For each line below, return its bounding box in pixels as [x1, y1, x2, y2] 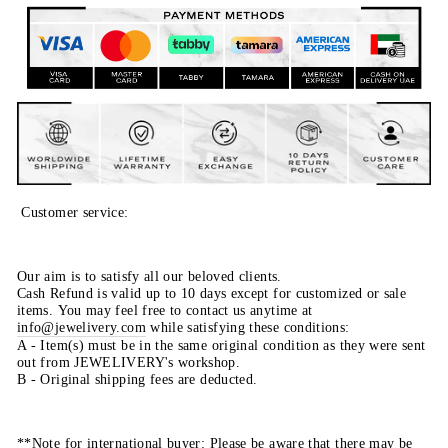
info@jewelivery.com [17, 318, 146, 335]
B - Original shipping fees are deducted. [17, 370, 258, 387]
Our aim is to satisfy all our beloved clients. [17, 267, 282, 284]
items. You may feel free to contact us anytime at [17, 301, 318, 318]
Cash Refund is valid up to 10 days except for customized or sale [17, 284, 407, 301]
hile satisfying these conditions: [160, 318, 350, 335]
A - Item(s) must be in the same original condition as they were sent [17, 336, 426, 353]
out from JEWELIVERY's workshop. [17, 353, 241, 370]
